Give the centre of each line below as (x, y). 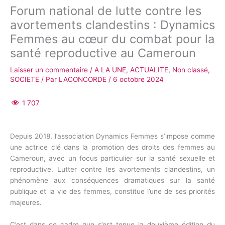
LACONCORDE (84, 80)
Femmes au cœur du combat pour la (112, 39)
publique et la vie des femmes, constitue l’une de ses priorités (113, 191)
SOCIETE (25, 80)
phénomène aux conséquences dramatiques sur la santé (113, 180)
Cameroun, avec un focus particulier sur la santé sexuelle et (113, 158)
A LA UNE (110, 70)
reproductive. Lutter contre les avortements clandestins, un (113, 169)
